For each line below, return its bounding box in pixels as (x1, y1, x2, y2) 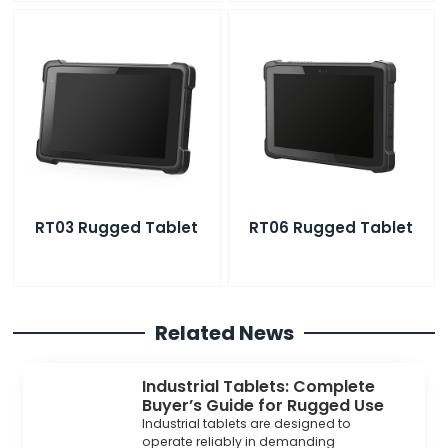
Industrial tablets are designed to (142, 414, 352, 432)
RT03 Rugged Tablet (35, 217, 199, 239)
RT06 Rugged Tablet (249, 217, 414, 239)
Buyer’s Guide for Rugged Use (142, 393, 385, 417)
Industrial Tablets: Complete (142, 374, 376, 398)
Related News (154, 318, 294, 347)
